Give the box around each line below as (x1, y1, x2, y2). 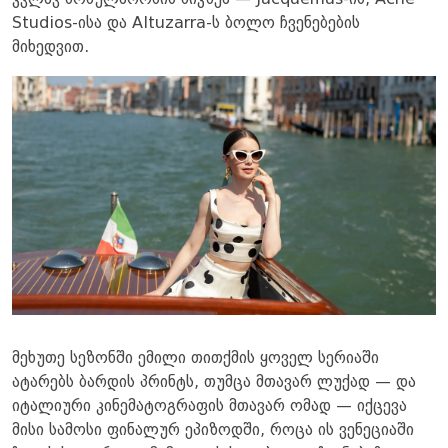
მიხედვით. (12, 40, 89, 56)
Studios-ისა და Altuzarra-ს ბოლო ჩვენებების (12, 16, 360, 32)
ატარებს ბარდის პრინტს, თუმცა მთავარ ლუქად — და (12, 374, 416, 391)
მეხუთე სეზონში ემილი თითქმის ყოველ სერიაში (12, 350, 379, 367)
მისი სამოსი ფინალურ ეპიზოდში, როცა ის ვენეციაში (12, 422, 414, 439)
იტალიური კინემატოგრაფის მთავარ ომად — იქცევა (12, 398, 407, 415)
